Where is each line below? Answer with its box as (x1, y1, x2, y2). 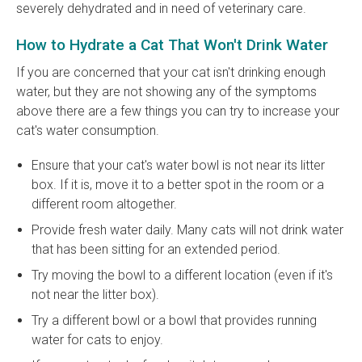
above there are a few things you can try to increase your (16, 103, 339, 120)
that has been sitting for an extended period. (32, 242, 281, 258)
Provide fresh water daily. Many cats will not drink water (32, 222, 344, 238)
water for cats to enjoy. (32, 332, 164, 348)
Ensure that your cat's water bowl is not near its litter (32, 158, 326, 174)
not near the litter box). (32, 287, 160, 303)
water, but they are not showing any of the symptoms (16, 84, 317, 100)
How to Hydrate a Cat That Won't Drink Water (16, 36, 328, 55)
